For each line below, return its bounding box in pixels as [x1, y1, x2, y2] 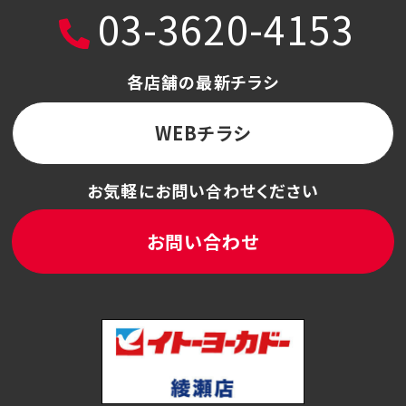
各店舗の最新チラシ [126, 69, 280, 93]
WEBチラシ [154, 120, 252, 147]
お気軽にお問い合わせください [87, 178, 319, 202]
